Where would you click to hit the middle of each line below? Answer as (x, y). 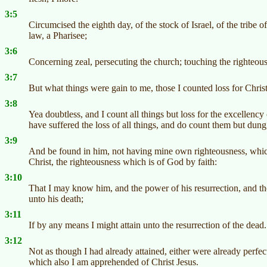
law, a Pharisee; (58, 36)
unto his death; (56, 199)
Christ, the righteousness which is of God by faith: (123, 162)
